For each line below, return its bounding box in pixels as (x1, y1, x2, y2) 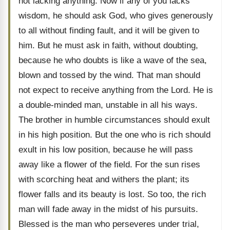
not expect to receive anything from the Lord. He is (18, 85, 213, 95)
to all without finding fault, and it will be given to (18, 26, 199, 35)
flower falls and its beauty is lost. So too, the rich (18, 189, 206, 199)
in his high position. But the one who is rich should (18, 130, 210, 140)
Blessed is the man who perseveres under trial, (18, 219, 199, 229)
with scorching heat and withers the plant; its (18, 175, 189, 184)
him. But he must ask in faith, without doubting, (18, 41, 198, 50)
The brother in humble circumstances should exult (18, 115, 210, 125)
